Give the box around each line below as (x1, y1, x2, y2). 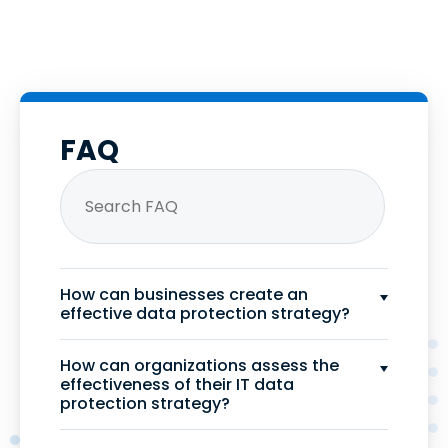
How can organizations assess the (60, 354, 339, 377)
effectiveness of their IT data (60, 373, 294, 396)
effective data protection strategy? (60, 302, 350, 325)
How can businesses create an (60, 283, 308, 306)
